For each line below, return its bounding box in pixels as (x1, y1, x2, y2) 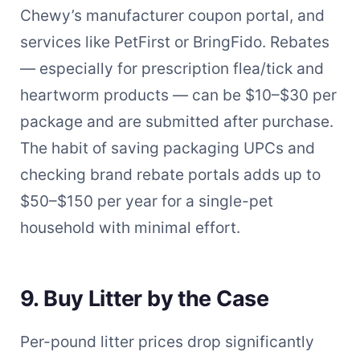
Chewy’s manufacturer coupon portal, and (19, 5, 325, 25)
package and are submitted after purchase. (19, 111, 333, 131)
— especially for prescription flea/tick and (19, 58, 324, 78)
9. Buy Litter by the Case (19, 284, 269, 312)
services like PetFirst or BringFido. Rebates (19, 31, 329, 51)
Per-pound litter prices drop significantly (19, 332, 314, 352)
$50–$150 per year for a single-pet (19, 190, 273, 211)
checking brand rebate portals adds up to (19, 164, 321, 184)
